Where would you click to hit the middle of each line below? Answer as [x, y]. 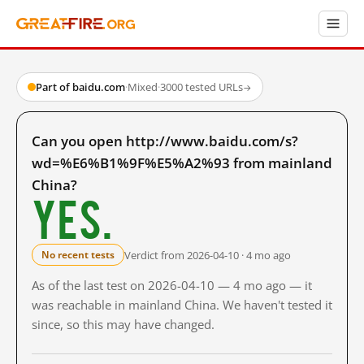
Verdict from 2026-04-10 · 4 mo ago [208, 255]
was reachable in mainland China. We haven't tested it [182, 305]
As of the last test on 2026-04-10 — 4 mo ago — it [172, 285]
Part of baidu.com [80, 87]
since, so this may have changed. [123, 324]
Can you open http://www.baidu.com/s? [165, 141]
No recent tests [78, 255]
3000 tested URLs [201, 87]
